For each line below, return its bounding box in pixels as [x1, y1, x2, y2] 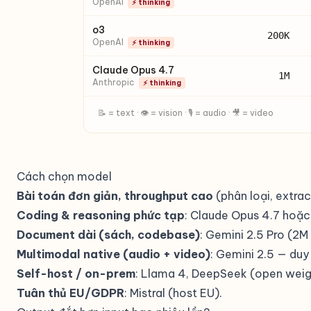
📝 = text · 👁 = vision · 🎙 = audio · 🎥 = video [98, 108, 274, 118]
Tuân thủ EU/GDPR [17, 286, 124, 300]
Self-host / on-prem [17, 267, 135, 280]
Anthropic [92, 77, 135, 87]
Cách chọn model [17, 169, 112, 183]
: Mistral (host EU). [124, 286, 222, 300]
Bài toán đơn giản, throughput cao [17, 189, 213, 203]
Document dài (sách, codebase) [17, 228, 200, 242]
